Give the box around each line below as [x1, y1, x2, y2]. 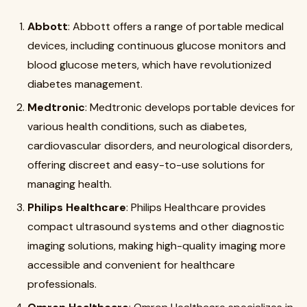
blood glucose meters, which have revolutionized [27, 58, 271, 72]
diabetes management [27, 77, 140, 91]
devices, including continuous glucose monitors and [27, 38, 286, 53]
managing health [27, 177, 110, 191]
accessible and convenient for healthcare [27, 258, 235, 272]
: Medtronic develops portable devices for [85, 100, 295, 114]
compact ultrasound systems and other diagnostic [27, 219, 284, 234]
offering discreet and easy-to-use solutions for [27, 158, 265, 172]
